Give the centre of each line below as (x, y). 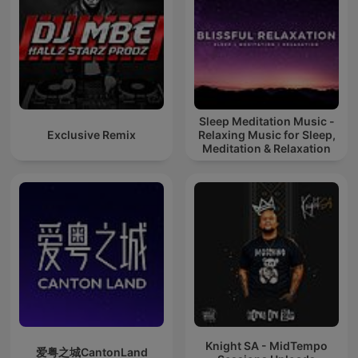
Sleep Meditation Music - (267, 121)
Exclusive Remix (91, 135)
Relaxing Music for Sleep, (267, 135)
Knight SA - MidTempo (267, 345)
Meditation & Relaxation (267, 149)
